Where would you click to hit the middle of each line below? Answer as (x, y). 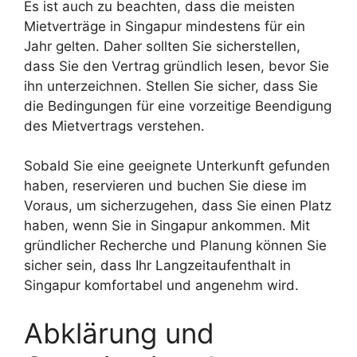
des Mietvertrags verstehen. (114, 126)
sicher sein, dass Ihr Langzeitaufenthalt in (157, 265)
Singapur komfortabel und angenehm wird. (161, 285)
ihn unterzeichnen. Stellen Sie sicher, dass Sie (171, 86)
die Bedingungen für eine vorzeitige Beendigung (178, 106)
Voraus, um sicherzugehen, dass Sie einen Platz (178, 206)
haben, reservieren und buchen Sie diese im (165, 186)
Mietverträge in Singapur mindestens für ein (165, 26)
